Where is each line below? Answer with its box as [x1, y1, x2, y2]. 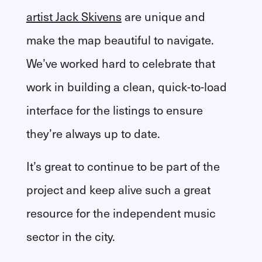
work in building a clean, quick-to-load [26, 78, 227, 95]
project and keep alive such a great [26, 181, 211, 198]
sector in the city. [26, 227, 115, 244]
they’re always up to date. [26, 125, 160, 142]
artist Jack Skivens [26, 8, 122, 25]
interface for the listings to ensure [26, 101, 203, 118]
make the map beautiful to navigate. [26, 31, 214, 48]
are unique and [121, 8, 205, 25]
